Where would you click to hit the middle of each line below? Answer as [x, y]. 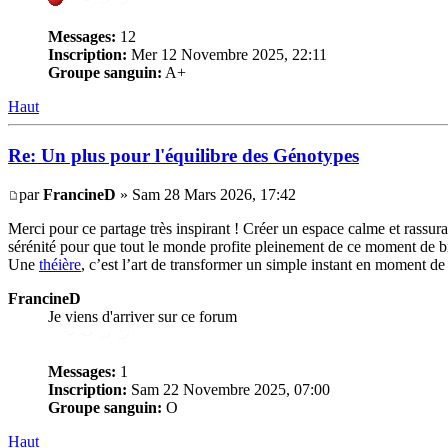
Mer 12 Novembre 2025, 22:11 [227, 55]
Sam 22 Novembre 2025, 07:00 [228, 389]
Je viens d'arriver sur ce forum [142, 316]
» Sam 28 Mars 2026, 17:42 [206, 194]
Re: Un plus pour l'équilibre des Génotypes [183, 155]
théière [60, 264]
